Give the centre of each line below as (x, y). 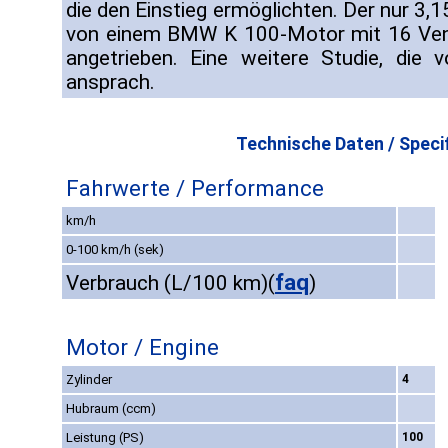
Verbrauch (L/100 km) (167, 283)
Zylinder (89, 380)
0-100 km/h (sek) (115, 250)
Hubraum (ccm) (111, 409)
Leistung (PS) (105, 438)
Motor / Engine (142, 347)
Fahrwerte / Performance (195, 188)
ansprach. (110, 82)
